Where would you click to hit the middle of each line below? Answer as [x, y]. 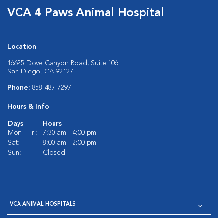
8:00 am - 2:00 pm [70, 143]
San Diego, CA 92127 [40, 72]
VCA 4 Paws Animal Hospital [86, 13]
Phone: [20, 88]
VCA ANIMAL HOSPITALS [43, 205]
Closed [54, 153]
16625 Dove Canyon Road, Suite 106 [63, 63]
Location [22, 47]
